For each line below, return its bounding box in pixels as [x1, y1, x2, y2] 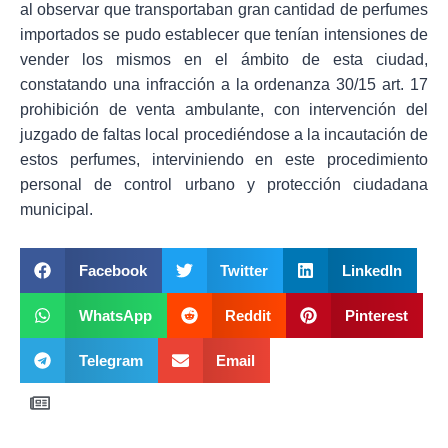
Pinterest [344, 306, 408, 324]
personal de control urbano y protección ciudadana [20, 176, 428, 194]
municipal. [20, 201, 93, 219]
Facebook [78, 261, 147, 279]
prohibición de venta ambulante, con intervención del [20, 101, 428, 119]
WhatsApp [78, 306, 152, 324]
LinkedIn [341, 261, 402, 279]
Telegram [78, 351, 143, 369]
